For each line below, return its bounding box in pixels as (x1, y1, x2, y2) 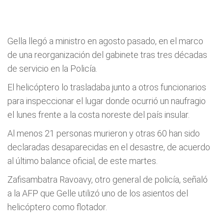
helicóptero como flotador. (7, 202, 107, 212)
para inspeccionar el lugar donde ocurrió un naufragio (7, 96, 206, 106)
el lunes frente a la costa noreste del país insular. (7, 110, 190, 120)
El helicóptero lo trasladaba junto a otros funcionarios (7, 82, 206, 92)
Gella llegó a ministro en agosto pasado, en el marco (7, 36, 203, 46)
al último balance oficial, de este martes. (7, 156, 158, 166)
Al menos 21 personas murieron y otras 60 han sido (7, 128, 200, 138)
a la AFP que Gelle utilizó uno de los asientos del (7, 188, 188, 198)
